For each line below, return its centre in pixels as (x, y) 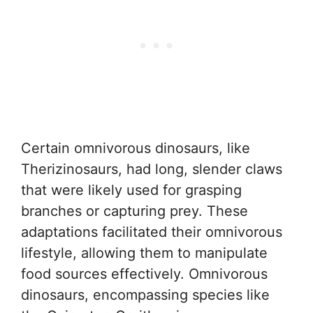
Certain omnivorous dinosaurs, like (136, 148)
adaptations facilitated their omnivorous (152, 232)
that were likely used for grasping (131, 190)
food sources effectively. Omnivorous (144, 274)
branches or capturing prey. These (134, 211)
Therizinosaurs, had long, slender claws (152, 169)
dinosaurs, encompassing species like (145, 294)
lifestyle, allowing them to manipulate (144, 253)
